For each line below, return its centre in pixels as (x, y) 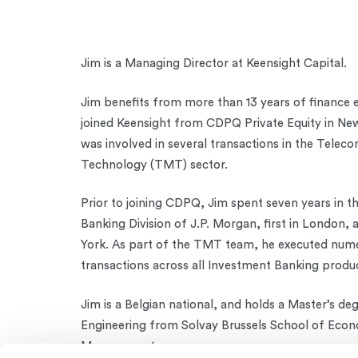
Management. (119, 346)
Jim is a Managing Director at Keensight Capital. (213, 64)
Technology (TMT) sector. (154, 165)
